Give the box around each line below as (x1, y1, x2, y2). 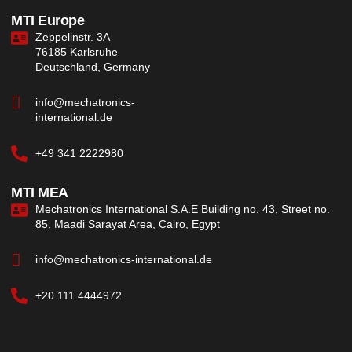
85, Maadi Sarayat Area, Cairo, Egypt (35, 218, 221, 231)
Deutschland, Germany (35, 60, 151, 74)
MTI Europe (11, 13, 84, 29)
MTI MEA (11, 185, 68, 201)
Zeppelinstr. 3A (35, 31, 111, 44)
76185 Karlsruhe (35, 46, 119, 59)
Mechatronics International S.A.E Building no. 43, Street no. (35, 203, 331, 216)
